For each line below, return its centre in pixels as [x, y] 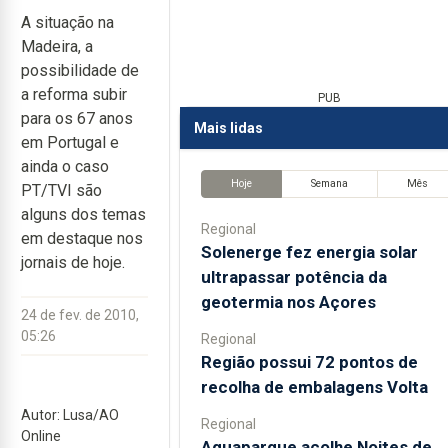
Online [41, 436]
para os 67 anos [77, 118]
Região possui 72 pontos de [309, 361]
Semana [329, 184]
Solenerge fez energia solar [309, 251]
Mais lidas [228, 127]
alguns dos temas [83, 214]
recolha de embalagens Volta [314, 386]
